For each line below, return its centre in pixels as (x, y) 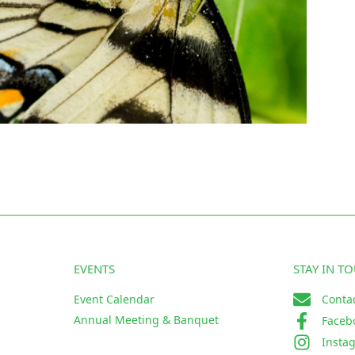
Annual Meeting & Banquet (146, 319)
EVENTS (94, 268)
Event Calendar (114, 299)
